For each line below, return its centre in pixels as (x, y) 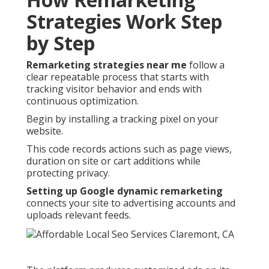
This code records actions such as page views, (129, 149)
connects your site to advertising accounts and (131, 203)
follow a (206, 65)
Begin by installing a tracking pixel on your (122, 119)
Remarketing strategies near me (107, 65)
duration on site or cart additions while (113, 161)
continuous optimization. (83, 101)
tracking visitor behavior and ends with (114, 89)
